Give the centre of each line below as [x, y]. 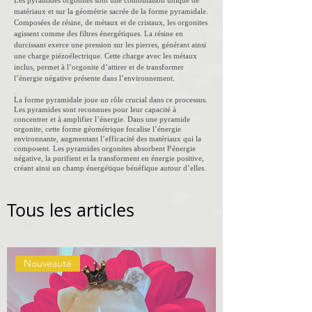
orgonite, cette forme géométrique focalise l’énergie [97, 129]
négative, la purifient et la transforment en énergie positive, [109, 158]
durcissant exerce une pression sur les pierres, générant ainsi [110, 45]
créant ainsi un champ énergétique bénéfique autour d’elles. [110, 168]
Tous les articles [71, 210]
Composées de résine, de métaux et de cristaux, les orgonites [111, 22]
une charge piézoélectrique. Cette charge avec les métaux [106, 56]
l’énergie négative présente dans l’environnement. [94, 78]
